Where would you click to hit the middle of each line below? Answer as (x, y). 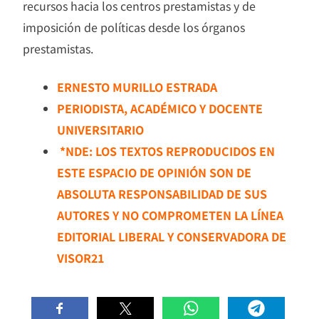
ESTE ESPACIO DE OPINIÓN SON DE (154, 173)
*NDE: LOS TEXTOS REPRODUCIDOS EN (166, 151)
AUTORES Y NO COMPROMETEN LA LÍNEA (170, 215)
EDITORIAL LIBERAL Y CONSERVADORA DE (172, 237)
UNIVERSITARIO (100, 130)
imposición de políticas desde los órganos (134, 27)
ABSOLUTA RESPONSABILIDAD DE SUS (162, 194)
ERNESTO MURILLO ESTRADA (137, 87)
